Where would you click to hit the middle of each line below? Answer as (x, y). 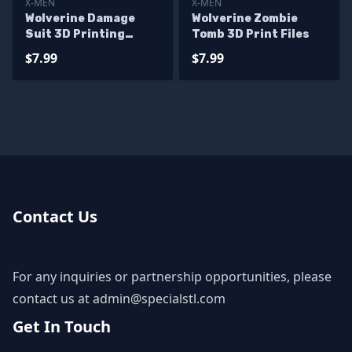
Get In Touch (62, 326)
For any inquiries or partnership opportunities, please (172, 277)
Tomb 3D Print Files (251, 34)
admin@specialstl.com (159, 299)
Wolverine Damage (80, 18)
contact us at (53, 299)
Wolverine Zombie (245, 18)
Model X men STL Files (91, 50)
